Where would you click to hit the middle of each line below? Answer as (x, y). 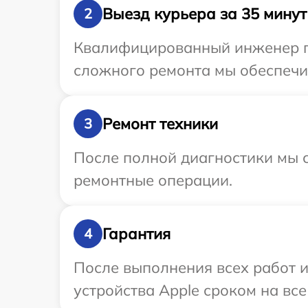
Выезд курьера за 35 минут (205, 13)
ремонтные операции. (153, 180)
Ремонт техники (160, 123)
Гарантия (136, 233)
